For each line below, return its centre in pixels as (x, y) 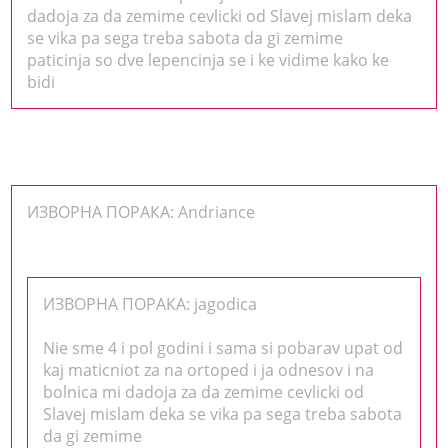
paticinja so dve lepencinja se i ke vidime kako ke (208, 59)
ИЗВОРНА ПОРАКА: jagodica (150, 303)
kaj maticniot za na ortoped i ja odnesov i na (209, 369)
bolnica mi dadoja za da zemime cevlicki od (204, 391)
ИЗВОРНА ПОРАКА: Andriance (141, 211)
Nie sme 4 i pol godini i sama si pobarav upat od (223, 347)
